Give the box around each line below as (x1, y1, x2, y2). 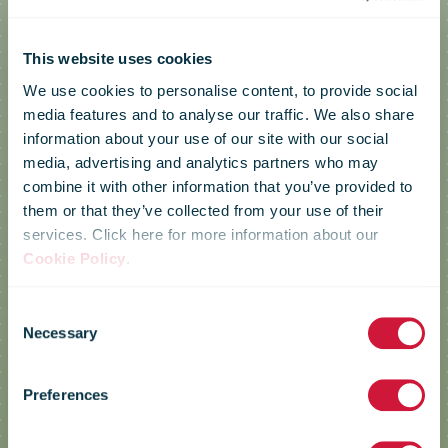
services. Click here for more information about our (23, 225, 379, 243)
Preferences (23, 386, 109, 404)
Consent (7, 304, 63, 322)
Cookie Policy (23, 249, 126, 267)
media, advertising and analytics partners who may (23, 153, 379, 171)
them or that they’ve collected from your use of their (23, 201, 384, 219)
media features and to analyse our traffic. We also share (23, 105, 414, 123)
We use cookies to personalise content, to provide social (23, 81, 417, 99)
